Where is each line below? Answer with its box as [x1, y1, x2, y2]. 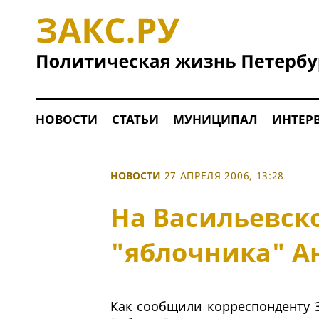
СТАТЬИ [111, 111, 159, 127]
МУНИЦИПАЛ [172, 111, 258, 127]
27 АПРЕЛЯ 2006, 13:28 [164, 169, 285, 182]
